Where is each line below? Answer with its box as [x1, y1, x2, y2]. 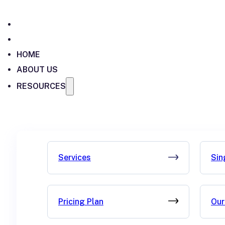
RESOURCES [17, 81, 66, 91]
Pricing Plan [58, 196, 103, 206]
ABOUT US [17, 65, 58, 74]
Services [58, 153, 91, 163]
